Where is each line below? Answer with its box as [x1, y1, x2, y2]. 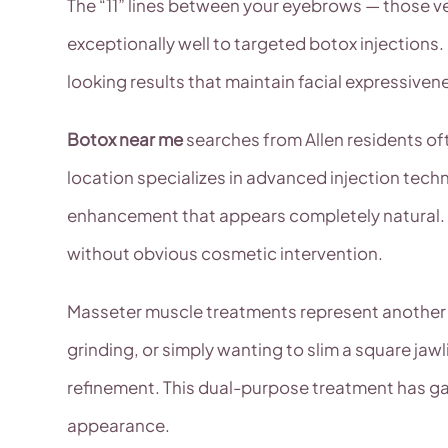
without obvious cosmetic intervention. [67, 242, 384, 265]
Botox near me [67, 128, 184, 151]
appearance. [67, 414, 171, 437]
